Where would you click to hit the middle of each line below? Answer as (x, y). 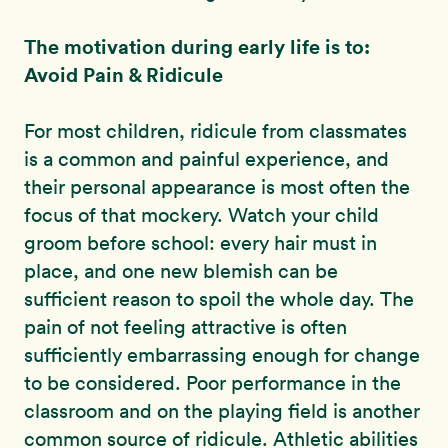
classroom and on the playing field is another (222, 411)
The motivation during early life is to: (197, 47)
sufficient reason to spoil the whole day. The (219, 299)
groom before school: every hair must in (200, 243)
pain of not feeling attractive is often (185, 327)
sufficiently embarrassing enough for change (222, 355)
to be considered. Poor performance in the (212, 383)
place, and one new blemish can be (181, 271)
